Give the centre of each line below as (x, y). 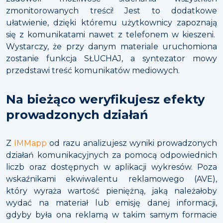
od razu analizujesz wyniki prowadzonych (132, 143)
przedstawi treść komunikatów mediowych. (93, 71)
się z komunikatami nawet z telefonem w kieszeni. (111, 35)
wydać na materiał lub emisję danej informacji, (111, 203)
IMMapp (31, 143)
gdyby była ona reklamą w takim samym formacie (111, 215)
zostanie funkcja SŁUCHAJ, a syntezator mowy (111, 59)
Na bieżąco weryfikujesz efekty (105, 100)
